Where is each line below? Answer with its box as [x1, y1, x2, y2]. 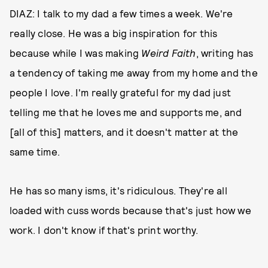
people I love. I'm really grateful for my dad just [10, 86, 232, 98]
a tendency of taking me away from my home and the [10, 66, 258, 78]
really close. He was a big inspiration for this [10, 26, 218, 39]
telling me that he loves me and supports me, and [10, 105, 242, 118]
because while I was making [10, 46, 142, 59]
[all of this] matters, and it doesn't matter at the [10, 125, 239, 138]
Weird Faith [141, 46, 196, 59]
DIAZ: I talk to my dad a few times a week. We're [10, 7, 233, 19]
